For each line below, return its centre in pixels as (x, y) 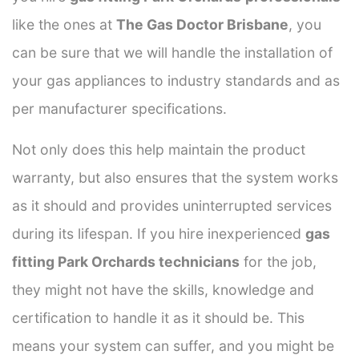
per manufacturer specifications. (119, 108)
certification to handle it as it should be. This (158, 317)
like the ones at (64, 24)
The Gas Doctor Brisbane (202, 24)
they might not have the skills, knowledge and (163, 289)
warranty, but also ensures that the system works (175, 177)
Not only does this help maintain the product (159, 149)
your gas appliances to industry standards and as (176, 80)
